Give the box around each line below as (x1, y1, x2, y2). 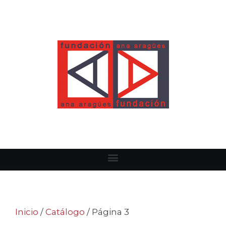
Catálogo (45, 207, 85, 217)
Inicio (15, 207, 38, 217)
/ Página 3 (85, 207, 129, 217)
